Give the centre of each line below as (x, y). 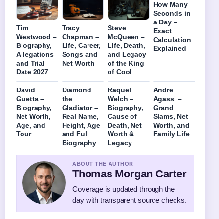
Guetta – (30, 99)
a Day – (165, 22)
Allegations (35, 54)
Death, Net (125, 125)
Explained (170, 48)
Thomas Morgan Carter (130, 174)
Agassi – (167, 99)
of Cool (120, 72)
